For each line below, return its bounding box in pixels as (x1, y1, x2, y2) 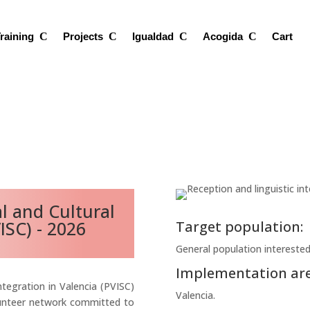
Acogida (203, 30, 244, 42)
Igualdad (132, 30, 174, 42)
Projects (63, 30, 104, 42)
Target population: (175, 217, 303, 237)
